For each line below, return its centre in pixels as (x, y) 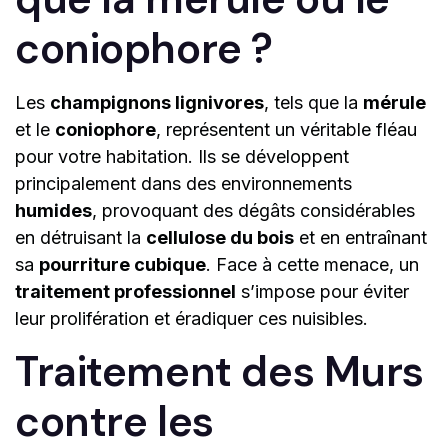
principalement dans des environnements (183, 184)
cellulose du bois (220, 238)
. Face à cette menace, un (312, 265)
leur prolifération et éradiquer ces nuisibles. (191, 319)
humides (53, 211)
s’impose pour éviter (322, 292)
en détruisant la (80, 238)
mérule (394, 103)
